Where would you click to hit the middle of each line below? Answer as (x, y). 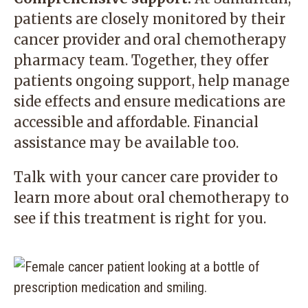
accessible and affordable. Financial (136, 122)
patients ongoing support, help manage (152, 81)
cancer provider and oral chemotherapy (150, 40)
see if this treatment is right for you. (140, 218)
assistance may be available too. (126, 143)
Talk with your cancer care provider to (146, 177)
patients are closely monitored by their (150, 19)
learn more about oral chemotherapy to (151, 198)
